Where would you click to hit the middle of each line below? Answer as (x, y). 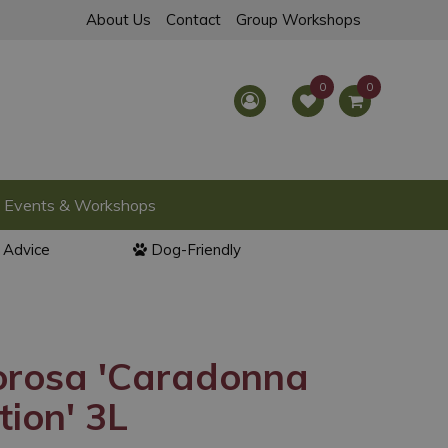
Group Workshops (298, 19)
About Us (118, 19)
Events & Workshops (80, 205)
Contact (193, 19)
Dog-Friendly (196, 249)
